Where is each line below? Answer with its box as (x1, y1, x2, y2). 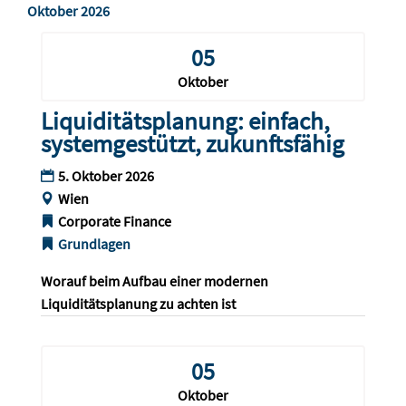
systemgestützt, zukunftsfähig (40, 128, 344, 159)
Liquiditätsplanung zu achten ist (40, 295, 236, 314)
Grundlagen (57, 235, 130, 254)
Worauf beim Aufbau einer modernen (40, 272, 271, 291)
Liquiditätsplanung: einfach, (40, 105, 330, 137)
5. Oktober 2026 (57, 167, 154, 186)
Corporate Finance (57, 212, 171, 231)
